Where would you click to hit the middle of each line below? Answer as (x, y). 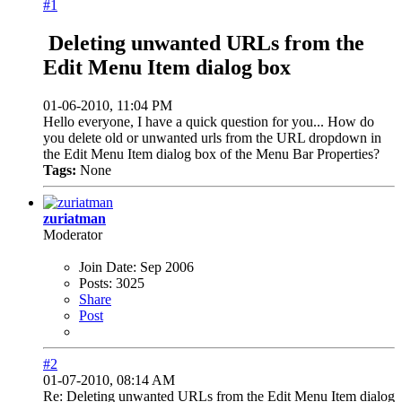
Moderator (73, 234)
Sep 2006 (167, 267)
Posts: (96, 283)
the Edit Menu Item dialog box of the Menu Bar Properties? (211, 153)
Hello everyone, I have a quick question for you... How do (209, 121)
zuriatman (74, 218)
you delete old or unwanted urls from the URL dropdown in (212, 137)
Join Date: (108, 267)
